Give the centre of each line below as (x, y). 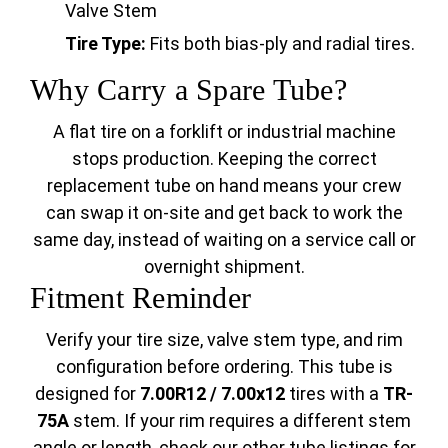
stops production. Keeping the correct (224, 159)
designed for (87, 394)
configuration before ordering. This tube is (224, 367)
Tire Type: (105, 44)
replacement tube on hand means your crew (224, 186)
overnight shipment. (224, 267)
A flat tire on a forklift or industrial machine (224, 132)
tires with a (334, 394)
